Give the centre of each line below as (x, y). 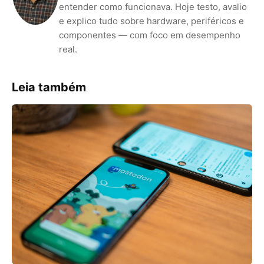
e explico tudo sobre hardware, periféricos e (151, 21)
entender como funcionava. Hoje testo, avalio (153, 7)
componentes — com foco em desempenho (150, 35)
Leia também (49, 87)
